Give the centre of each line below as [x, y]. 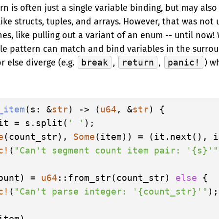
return [138, 62]
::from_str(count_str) [117, 178]
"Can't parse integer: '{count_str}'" [111, 191]
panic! [184, 62]
